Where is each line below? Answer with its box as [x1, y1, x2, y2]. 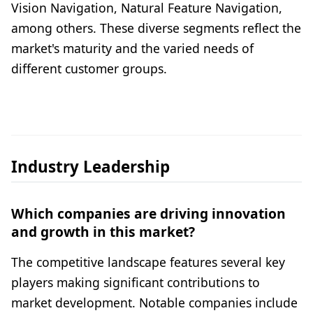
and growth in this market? [11, 222, 195, 242]
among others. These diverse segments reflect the [11, 20, 301, 37]
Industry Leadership [11, 156, 170, 178]
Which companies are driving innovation [11, 204, 286, 224]
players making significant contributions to [11, 274, 260, 291]
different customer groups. [11, 60, 167, 78]
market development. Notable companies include [11, 294, 298, 312]
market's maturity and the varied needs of [11, 40, 254, 57]
